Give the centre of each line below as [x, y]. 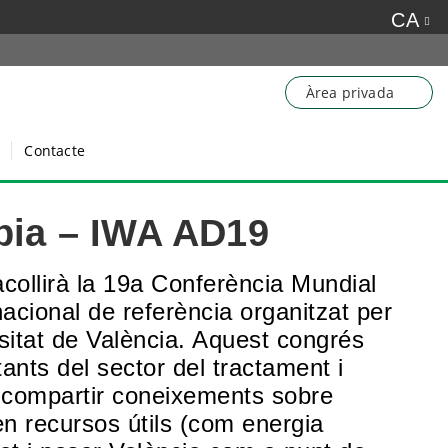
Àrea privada [349, 93]
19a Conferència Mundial [240, 283]
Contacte [54, 151]
